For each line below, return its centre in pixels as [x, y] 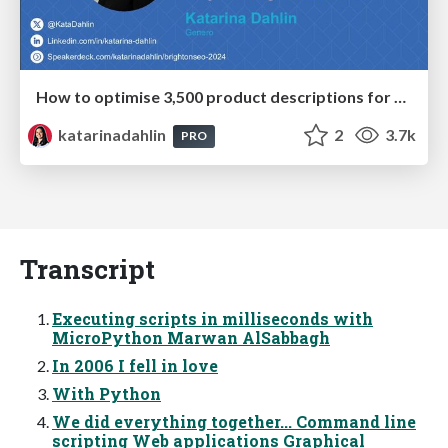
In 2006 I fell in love [135, 366]
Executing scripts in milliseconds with [212, 319]
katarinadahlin [112, 135]
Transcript [87, 269]
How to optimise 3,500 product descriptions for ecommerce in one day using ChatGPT [400, 97]
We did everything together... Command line [234, 422]
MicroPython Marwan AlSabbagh [191, 338]
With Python [106, 394]
